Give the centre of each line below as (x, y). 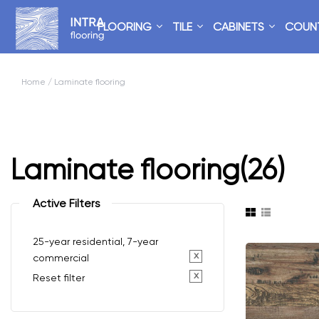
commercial (61, 257)
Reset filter (59, 277)
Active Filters (67, 203)
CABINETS (238, 26)
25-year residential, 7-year (95, 241)
